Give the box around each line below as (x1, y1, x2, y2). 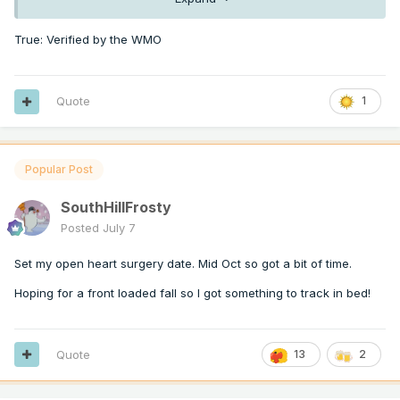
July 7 (103, 220, 136, 235)
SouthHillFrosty (61, 197, 171, 216)
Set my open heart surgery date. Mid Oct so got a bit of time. (14, 255, 352, 271)
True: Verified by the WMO (14, 31, 165, 46)
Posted (61, 220, 103, 235)
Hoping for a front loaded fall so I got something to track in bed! (14, 285, 371, 300)
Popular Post (25, 162, 93, 177)
